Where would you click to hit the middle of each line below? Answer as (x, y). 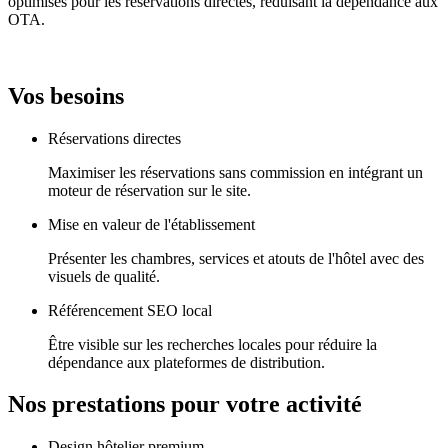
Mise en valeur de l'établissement (151, 224)
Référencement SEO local (130, 310)
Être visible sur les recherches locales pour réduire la (212, 344)
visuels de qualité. (104, 276)
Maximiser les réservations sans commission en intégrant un (235, 172)
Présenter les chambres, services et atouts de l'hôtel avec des (236, 258)
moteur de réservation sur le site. (149, 190)
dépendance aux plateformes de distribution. (186, 362)
